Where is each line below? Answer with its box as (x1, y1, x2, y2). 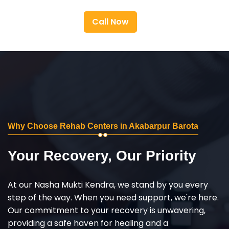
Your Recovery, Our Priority (8, 147, 196, 164)
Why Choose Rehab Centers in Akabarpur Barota (8, 121, 198, 130)
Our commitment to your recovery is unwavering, (8, 204, 205, 216)
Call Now (92, 15, 129, 28)
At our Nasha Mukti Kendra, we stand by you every (8, 178, 208, 191)
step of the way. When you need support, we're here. (8, 191, 219, 203)
